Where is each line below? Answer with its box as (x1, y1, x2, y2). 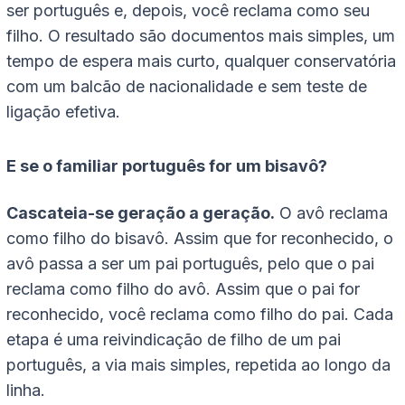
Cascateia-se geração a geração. (6, 203, 275, 223)
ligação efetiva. (6, 102, 120, 122)
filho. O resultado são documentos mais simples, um (6, 26, 395, 46)
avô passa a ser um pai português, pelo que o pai (6, 254, 374, 274)
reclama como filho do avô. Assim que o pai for (6, 279, 360, 299)
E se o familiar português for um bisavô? (6, 156, 327, 176)
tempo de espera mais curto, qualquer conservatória (6, 52, 396, 71)
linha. (6, 381, 45, 400)
